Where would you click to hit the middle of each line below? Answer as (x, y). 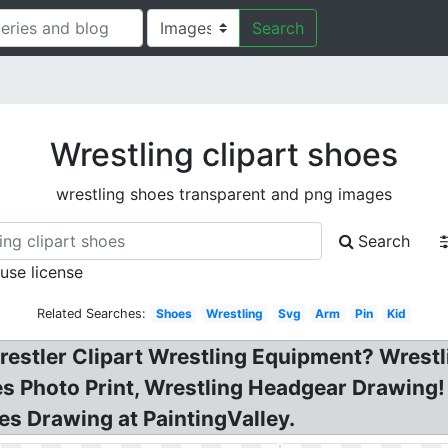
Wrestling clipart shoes (224, 154)
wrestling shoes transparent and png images (224, 194)
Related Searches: (91, 313)
